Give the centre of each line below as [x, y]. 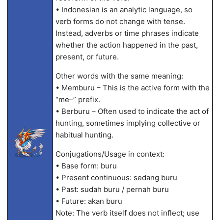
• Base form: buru [86, 166]
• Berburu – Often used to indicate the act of [132, 111]
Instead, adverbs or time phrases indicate [127, 33]
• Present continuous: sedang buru [116, 178]
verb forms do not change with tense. [120, 21]
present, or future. [87, 57]
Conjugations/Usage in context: [110, 154]
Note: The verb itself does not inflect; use [127, 213]
